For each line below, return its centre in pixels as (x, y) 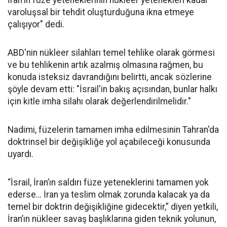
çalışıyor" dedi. (36, 24)
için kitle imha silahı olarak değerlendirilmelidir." (99, 101)
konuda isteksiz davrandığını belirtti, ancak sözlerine (110, 77)
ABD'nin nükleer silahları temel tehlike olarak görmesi (111, 53)
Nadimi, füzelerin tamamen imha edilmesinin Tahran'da (113, 130)
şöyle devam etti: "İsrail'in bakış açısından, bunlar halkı (112, 89)
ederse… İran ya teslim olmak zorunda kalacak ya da (109, 195)
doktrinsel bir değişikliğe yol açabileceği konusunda (109, 142)
